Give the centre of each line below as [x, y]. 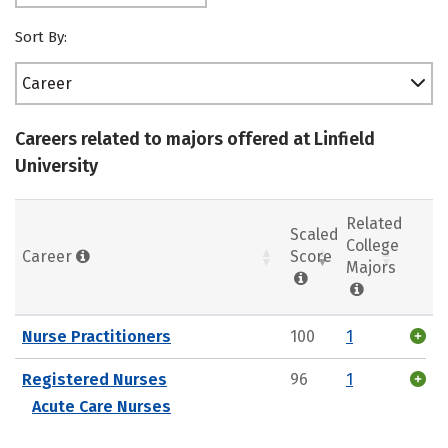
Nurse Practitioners [96, 336]
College [372, 245]
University [56, 166]
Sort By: [41, 37]
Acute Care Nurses [101, 406]
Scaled [314, 234]
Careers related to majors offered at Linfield [195, 139]
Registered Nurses [94, 379]
